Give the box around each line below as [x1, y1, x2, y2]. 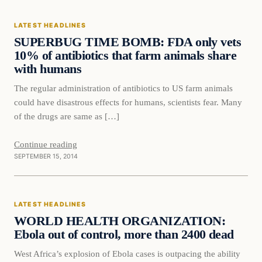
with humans [14, 62, 82, 77]
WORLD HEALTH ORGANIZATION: [14, 213, 225, 228]
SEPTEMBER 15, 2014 [14, 152, 78, 160]
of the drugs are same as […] [14, 111, 119, 121]
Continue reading [14, 139, 77, 149]
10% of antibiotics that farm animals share [14, 49, 237, 63]
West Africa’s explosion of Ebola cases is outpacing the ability [14, 248, 240, 258]
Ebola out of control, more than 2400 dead [14, 227, 234, 242]
